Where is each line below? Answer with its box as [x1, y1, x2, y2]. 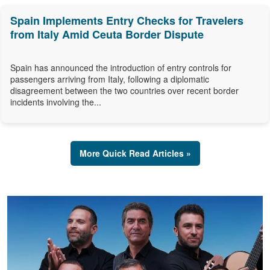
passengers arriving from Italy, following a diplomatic [10, 73, 209, 86]
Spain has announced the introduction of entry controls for [10, 61, 231, 74]
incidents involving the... [10, 96, 101, 108]
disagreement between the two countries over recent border [10, 84, 239, 97]
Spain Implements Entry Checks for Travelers [10, 13, 243, 29]
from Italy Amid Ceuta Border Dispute [10, 27, 204, 43]
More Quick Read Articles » [79, 147, 191, 160]
